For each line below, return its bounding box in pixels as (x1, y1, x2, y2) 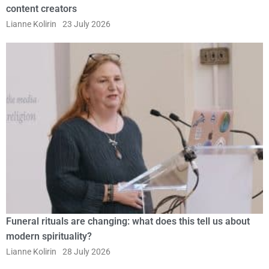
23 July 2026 (62, 19, 110, 29)
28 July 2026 (62, 247, 110, 257)
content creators (6, 3, 77, 15)
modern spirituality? (6, 231, 92, 243)
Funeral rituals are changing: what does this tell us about (6, 216, 250, 228)
